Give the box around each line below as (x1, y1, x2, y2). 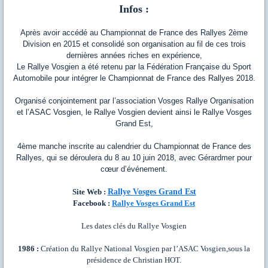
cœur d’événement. (100, 165, 167, 174)
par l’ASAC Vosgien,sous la (160, 244, 250, 254)
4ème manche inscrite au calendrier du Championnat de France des (17, 142, 251, 151)
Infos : (119, 3, 149, 16)
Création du (41, 244, 81, 254)
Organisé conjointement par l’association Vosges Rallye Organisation (14, 96, 254, 106)
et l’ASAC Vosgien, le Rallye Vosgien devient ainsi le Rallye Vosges (16, 108, 252, 117)
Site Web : (72, 187, 108, 197)
